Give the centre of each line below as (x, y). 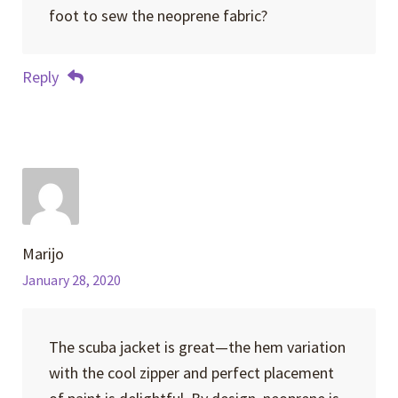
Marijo (44, 253)
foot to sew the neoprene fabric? (158, 16)
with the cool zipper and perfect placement (191, 372)
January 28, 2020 (72, 280)
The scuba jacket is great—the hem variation (197, 346)
